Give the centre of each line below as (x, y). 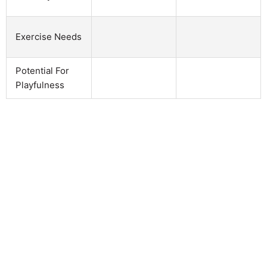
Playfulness (40, 85)
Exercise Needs (49, 36)
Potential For (42, 70)
